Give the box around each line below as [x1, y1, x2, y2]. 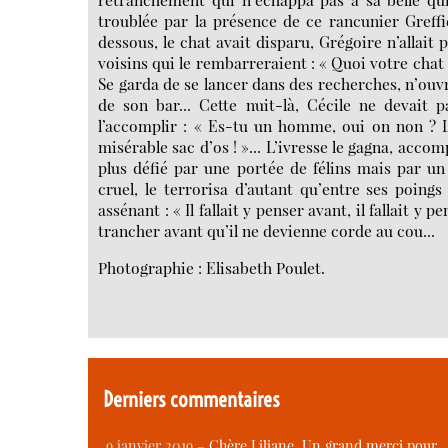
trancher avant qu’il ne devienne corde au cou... [98, 220, 436, 242]
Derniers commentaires [103, 385, 281, 413]
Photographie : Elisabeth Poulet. [98, 256, 326, 278]
